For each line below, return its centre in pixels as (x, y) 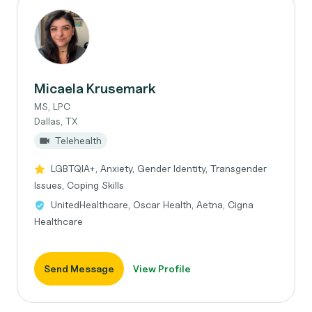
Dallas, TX (56, 121)
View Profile (162, 268)
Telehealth (78, 140)
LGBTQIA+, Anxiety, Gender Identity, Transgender (159, 168)
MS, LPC (52, 106)
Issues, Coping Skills (79, 185)
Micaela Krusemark (95, 88)
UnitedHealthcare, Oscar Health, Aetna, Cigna (152, 204)
